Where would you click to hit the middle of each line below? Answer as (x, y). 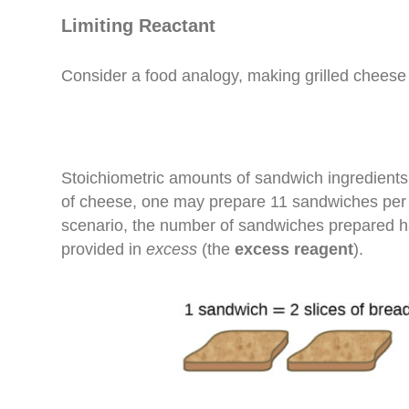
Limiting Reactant (139, 25)
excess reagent (294, 249)
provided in (104, 249)
